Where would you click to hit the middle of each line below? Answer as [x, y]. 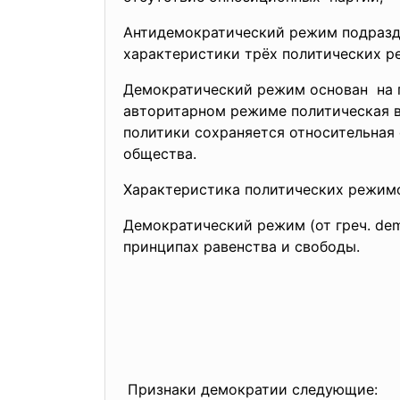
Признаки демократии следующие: [250, 389]
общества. [160, 154]
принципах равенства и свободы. [242, 246]
